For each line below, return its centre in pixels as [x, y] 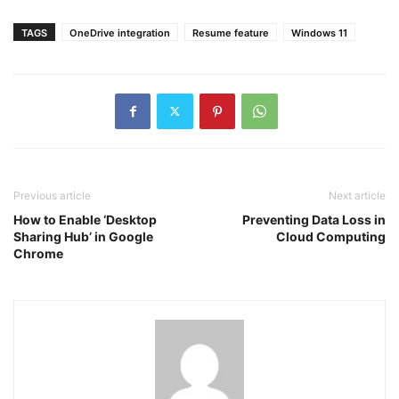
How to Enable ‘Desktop [85, 219]
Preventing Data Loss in [314, 219]
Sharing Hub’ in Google [83, 236]
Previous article [52, 195]
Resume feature [231, 33]
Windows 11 [319, 33]
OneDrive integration [120, 33]
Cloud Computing [331, 236]
